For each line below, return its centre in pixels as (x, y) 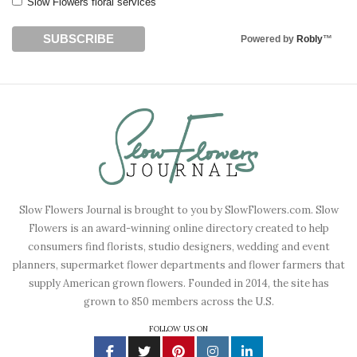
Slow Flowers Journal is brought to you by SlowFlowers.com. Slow (178, 210)
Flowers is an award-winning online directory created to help (178, 229)
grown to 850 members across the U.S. (178, 302)
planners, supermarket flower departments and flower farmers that (178, 265)
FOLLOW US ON (178, 328)
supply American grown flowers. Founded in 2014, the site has (178, 284)
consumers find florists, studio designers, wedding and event (178, 247)
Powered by (269, 39)
